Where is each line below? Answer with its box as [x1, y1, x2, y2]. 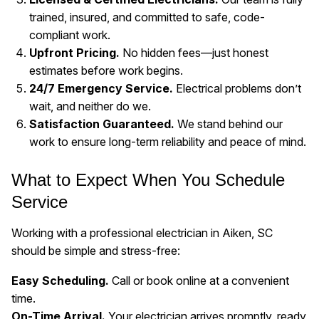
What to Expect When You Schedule [11, 169, 285, 189]
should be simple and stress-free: [11, 244, 180, 258]
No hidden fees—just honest [119, 46, 268, 61]
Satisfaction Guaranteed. [28, 117, 174, 132]
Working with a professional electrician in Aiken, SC [11, 226, 273, 241]
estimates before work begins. [28, 63, 183, 78]
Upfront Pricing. [28, 46, 120, 61]
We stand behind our [174, 117, 283, 132]
